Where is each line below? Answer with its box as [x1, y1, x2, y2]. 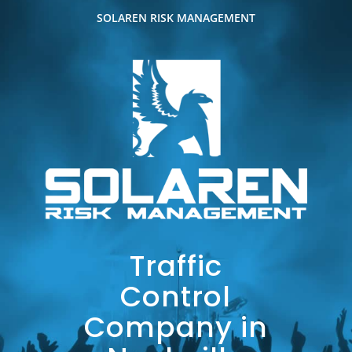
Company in [83, 306, 268, 347]
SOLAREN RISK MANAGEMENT [96, 9, 255, 25]
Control [120, 276, 232, 317]
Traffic [129, 245, 222, 286]
